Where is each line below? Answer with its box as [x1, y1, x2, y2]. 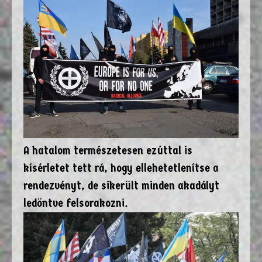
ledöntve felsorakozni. [23, 196, 128, 211]
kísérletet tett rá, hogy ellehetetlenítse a [23, 161, 219, 175]
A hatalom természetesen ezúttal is [23, 144, 192, 158]
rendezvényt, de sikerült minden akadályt [23, 179, 219, 193]
